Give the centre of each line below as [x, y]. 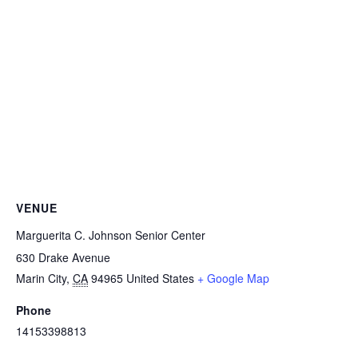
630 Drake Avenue [63, 257]
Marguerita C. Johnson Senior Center [111, 235]
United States [160, 278]
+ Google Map [233, 278]
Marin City [41, 278]
